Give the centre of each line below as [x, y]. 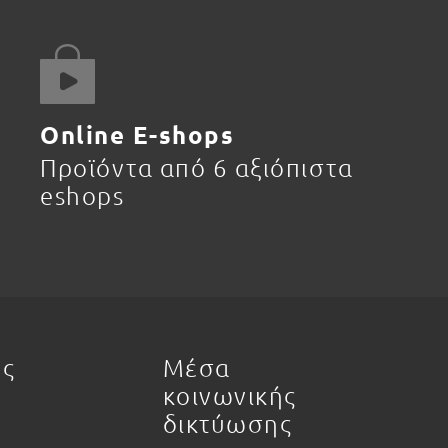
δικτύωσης [227, 423]
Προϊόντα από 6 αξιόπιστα [196, 167]
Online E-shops [137, 135]
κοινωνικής [229, 395]
